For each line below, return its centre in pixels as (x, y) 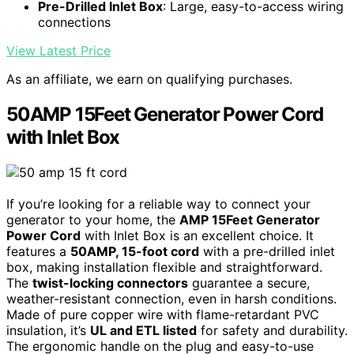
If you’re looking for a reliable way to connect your (158, 204)
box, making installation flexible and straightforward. (164, 267)
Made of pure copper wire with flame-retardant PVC (163, 315)
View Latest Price (58, 51)
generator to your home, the (93, 220)
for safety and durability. (272, 331)
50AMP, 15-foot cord (135, 252)
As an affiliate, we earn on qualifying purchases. (149, 79)
